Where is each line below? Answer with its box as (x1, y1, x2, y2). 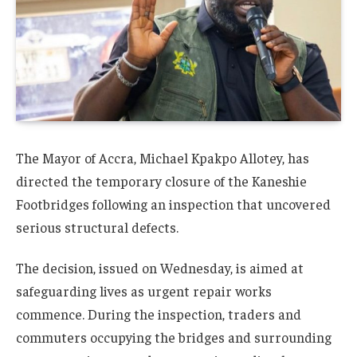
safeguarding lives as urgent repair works (16, 282, 272, 300)
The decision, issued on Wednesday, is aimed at (16, 259, 304, 277)
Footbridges (16, 194, 89, 213)
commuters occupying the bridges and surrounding (16, 328, 331, 347)
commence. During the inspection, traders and (16, 305, 301, 324)
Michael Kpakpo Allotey (139, 148, 282, 167)
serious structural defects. (16, 218, 178, 236)
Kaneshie (252, 171, 307, 190)
